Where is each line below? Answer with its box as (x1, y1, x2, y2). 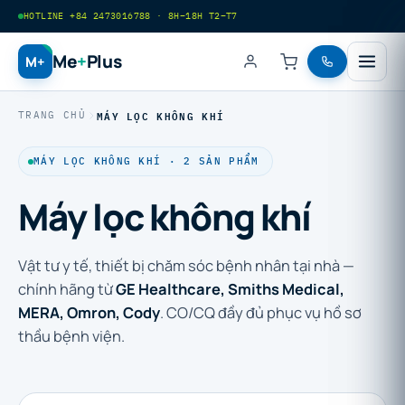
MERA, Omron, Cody (18, 302, 160, 323)
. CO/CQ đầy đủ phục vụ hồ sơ (160, 302, 362, 323)
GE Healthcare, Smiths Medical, (116, 278, 344, 299)
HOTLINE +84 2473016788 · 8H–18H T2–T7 (24, 10, 238, 22)
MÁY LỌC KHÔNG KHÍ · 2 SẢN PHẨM (33, 155, 259, 167)
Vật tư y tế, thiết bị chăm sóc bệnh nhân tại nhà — (18, 255, 354, 276)
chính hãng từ (18, 278, 116, 299)
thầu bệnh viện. (18, 325, 125, 346)
